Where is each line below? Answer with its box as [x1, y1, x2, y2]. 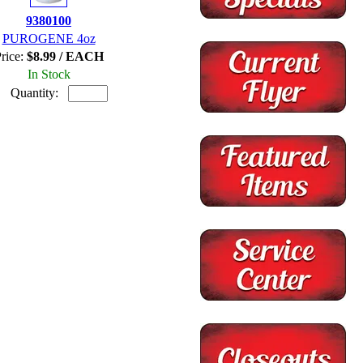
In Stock [27, 66, 70, 81]
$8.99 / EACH [26, 49, 104, 63]
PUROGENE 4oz [2, 31, 96, 45]
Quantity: [11, 85, 68, 100]
